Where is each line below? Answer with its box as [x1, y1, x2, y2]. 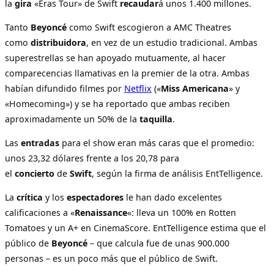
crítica [17, 191, 43, 204]
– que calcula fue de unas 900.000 [87, 237, 229, 250]
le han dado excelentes [124, 191, 222, 204]
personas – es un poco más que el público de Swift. [5, 253, 218, 265]
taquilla [139, 113, 172, 125]
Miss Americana [161, 82, 229, 94]
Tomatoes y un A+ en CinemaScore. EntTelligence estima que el [5, 222, 266, 234]
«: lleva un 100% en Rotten [127, 207, 236, 219]
